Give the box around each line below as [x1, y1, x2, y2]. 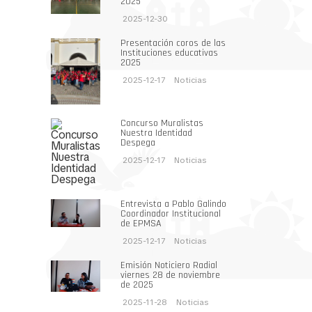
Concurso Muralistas [120, 116, 203, 130]
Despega [120, 136, 155, 149]
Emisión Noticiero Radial [120, 258, 217, 272]
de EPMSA [120, 217, 162, 230]
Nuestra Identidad [120, 126, 192, 139]
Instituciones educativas [120, 47, 218, 59]
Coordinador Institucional [120, 207, 221, 220]
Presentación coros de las [120, 37, 226, 49]
